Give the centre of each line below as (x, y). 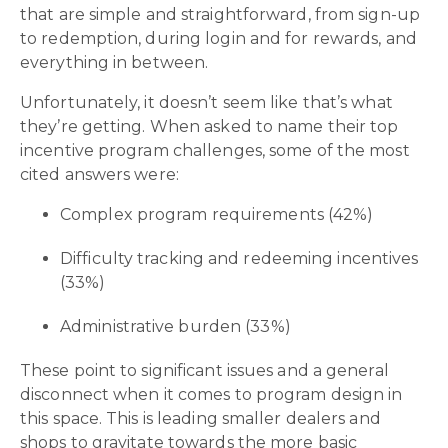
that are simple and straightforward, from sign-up (220, 14)
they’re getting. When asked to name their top (209, 126)
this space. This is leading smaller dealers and (200, 418)
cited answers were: (99, 174)
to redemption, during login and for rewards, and (218, 38)
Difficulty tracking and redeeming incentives (239, 258)
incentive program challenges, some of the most (215, 150)
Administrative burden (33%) (175, 326)
